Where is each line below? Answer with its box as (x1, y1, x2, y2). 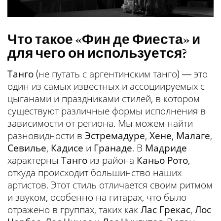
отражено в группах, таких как (7, 203, 141, 216)
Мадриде (145, 142, 187, 154)
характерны (7, 154, 61, 166)
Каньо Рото (137, 154, 188, 166)
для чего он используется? (7, 44, 187, 62)
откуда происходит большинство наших (7, 166, 182, 179)
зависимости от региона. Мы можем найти (7, 117, 193, 129)
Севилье (7, 142, 46, 154)
